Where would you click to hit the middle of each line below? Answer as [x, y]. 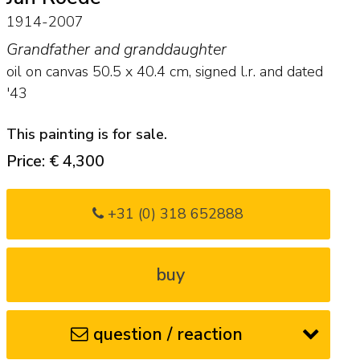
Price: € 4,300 [55, 161]
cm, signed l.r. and [226, 72]
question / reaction [168, 334]
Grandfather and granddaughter [116, 50]
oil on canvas [47, 72]
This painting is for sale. [86, 134]
